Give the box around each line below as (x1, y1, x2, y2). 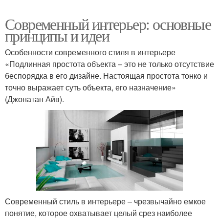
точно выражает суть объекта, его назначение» (5, 82, 176, 93)
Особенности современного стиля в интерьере (5, 46, 175, 58)
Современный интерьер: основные (5, 13, 211, 35)
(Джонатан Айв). (5, 93, 64, 105)
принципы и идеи (5, 25, 109, 46)
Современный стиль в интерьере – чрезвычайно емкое (5, 196, 206, 207)
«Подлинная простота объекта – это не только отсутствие (5, 58, 214, 70)
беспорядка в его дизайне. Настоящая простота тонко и (5, 70, 208, 82)
